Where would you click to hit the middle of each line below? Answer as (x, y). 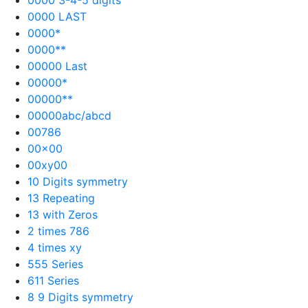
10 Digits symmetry (78, 181)
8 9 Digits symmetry (80, 297)
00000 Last (57, 66)
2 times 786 (58, 231)
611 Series (53, 280)
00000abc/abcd (69, 115)
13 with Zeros (63, 214)
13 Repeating (61, 198)
